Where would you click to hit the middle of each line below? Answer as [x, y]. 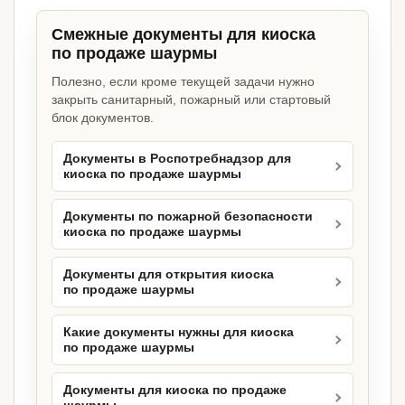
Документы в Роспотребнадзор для [177, 159]
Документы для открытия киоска [169, 275]
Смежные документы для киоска [184, 35]
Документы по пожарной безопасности [188, 217]
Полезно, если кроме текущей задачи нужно [183, 82]
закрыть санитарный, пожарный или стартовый [191, 100]
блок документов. [103, 118]
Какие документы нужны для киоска [179, 333]
